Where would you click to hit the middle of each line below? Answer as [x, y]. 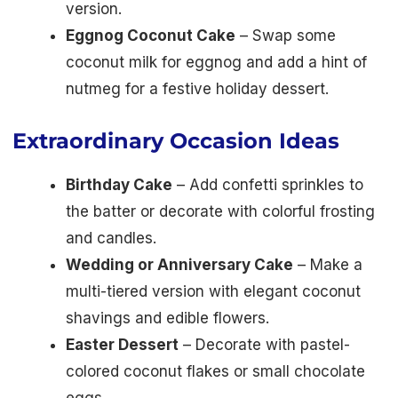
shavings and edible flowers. [167, 318]
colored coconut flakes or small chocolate [215, 372]
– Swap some [286, 36]
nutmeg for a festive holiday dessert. [197, 89]
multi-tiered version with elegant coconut [213, 292]
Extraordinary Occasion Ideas [176, 141]
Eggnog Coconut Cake [151, 36]
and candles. [111, 239]
